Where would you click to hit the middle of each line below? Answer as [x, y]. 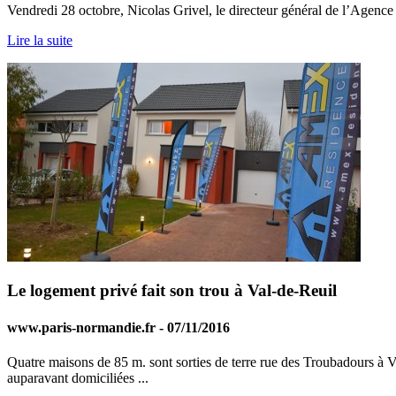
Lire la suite [40, 40]
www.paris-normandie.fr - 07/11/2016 [118, 327]
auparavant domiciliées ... [78, 378]
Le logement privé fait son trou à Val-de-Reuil [172, 291]
